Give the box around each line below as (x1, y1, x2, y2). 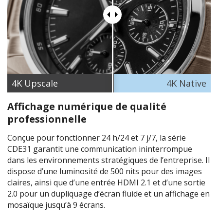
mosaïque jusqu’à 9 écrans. (7, 199, 105, 210)
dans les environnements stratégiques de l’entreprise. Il (7, 154, 210, 165)
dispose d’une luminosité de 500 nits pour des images (7, 165, 202, 177)
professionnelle (7, 112, 87, 126)
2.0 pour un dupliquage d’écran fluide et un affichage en (7, 188, 210, 199)
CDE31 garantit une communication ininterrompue (7, 143, 192, 154)
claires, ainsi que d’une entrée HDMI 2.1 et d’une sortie (7, 177, 205, 188)
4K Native (166, 77, 206, 89)
